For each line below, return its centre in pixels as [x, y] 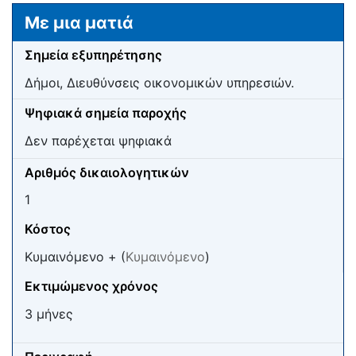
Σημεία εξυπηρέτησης [93, 55]
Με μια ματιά [79, 22]
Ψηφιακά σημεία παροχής [106, 113]
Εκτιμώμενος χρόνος [91, 286]
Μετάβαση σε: [54, 12]
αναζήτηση [195, 12]
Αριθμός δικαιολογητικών [107, 172]
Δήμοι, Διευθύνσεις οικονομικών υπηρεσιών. [159, 83]
